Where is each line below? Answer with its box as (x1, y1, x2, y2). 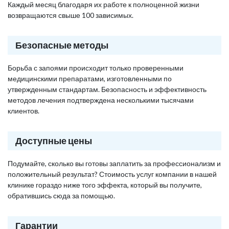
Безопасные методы (15, 39, 108, 51)
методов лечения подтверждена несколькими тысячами (8, 96, 194, 104)
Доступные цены (15, 135, 92, 146)
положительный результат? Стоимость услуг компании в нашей (8, 170, 217, 178)
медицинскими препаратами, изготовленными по (8, 74, 172, 83)
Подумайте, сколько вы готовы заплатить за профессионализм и (8, 159, 221, 168)
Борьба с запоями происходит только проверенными (8, 63, 184, 72)
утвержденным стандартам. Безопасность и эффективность (8, 85, 207, 94)
